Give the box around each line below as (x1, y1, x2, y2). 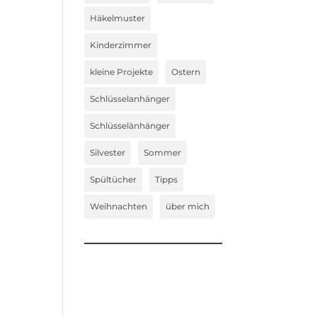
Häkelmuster (90, 13, 146, 23)
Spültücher (90, 174, 137, 185)
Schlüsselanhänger (90, 93, 171, 104)
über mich (166, 201, 210, 212)
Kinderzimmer (90, 40, 152, 50)
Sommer (144, 147, 182, 158)
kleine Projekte (90, 67, 154, 77)
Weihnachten (90, 201, 148, 212)
